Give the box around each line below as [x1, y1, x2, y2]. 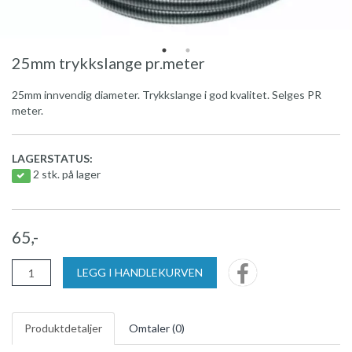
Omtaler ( [129, 321, 175, 335]
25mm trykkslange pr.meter [12, 53, 205, 73]
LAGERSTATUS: [12, 152, 93, 166]
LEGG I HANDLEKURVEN [77, 266, 203, 280]
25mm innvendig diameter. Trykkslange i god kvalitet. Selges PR [12, 88, 321, 102]
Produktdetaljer [24, 321, 102, 335]
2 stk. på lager [32, 167, 101, 181]
